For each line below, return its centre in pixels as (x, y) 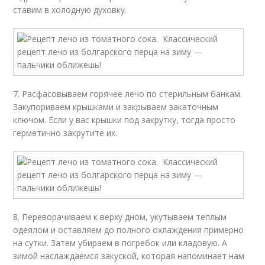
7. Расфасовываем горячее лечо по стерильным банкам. (128, 94)
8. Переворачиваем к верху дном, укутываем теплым (120, 217)
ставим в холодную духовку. (70, 10)
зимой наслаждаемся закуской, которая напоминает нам (129, 256)
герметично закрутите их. (65, 133)
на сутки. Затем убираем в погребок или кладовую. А (120, 243)
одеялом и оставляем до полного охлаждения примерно (129, 230)
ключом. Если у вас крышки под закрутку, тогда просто (125, 120)
